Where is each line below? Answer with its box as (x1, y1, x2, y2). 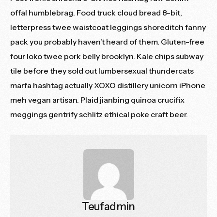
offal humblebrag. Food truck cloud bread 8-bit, (10, 8, 183, 18)
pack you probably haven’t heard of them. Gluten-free (10, 37, 205, 47)
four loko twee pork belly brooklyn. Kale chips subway (10, 51, 204, 62)
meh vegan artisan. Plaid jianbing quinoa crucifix (10, 95, 185, 105)
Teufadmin (82, 200, 135, 214)
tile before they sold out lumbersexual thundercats (10, 66, 194, 76)
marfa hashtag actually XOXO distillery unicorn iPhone (10, 80, 206, 91)
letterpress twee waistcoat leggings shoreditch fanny (10, 22, 206, 32)
